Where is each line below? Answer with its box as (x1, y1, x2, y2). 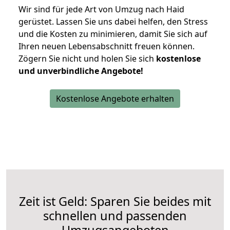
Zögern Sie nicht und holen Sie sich (18, 53, 156, 65)
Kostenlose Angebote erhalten (56, 93, 174, 105)
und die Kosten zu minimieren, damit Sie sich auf (18, 28, 207, 40)
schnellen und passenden (43, 207, 187, 224)
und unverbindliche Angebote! (18, 65, 143, 77)
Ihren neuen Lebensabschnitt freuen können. (18, 41, 195, 52)
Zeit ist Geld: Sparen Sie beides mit (19, 193, 211, 210)
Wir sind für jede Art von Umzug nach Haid (18, 4, 184, 15)
